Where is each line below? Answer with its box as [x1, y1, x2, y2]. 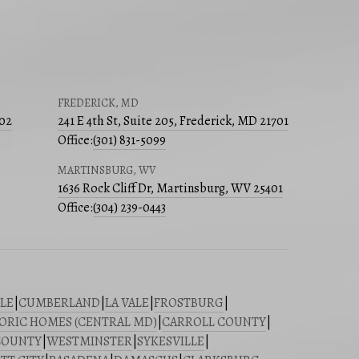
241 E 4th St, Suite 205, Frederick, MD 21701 [58, 112, 288, 131]
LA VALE [105, 294, 149, 313]
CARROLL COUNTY [162, 313, 266, 332]
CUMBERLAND [18, 294, 100, 313]
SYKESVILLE [137, 333, 204, 351]
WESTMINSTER [46, 333, 132, 351]
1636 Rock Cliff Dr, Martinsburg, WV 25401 [58, 179, 283, 198]
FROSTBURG [154, 294, 224, 313]
